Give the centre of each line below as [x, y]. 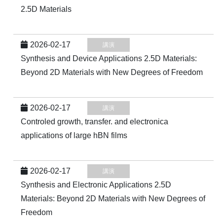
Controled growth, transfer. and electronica [94, 122]
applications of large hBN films [74, 135]
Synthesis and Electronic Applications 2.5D [96, 185]
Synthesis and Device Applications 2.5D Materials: [109, 58]
